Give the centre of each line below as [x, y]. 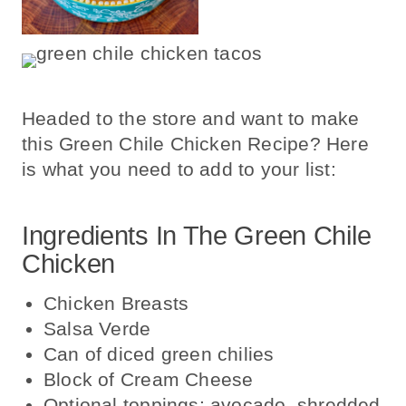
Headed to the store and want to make [191, 119]
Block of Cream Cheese [149, 380]
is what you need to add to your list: [179, 169]
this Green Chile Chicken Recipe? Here [195, 144]
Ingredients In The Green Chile [197, 235]
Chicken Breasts [116, 304]
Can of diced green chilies [159, 354]
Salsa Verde [97, 329]
